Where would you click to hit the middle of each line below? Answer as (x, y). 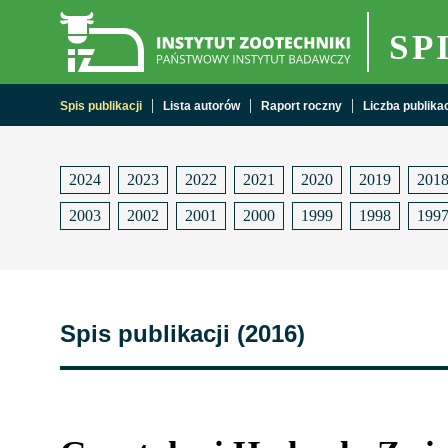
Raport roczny (301, 106)
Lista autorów (201, 106)
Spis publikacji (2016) (182, 333)
